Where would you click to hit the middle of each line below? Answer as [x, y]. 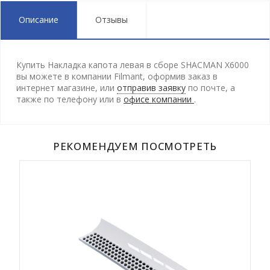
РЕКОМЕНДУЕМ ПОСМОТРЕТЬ [135, 146]
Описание [39, 20]
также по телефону [58, 99]
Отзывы [111, 20]
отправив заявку [151, 88]
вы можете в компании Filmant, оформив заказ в [117, 76]
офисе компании [159, 99]
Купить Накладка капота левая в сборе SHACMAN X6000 [133, 65]
